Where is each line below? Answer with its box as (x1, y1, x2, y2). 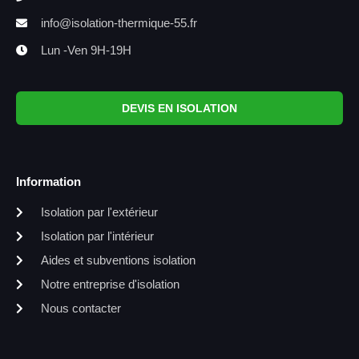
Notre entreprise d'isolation (40, 277, 179, 292)
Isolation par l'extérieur (40, 205, 158, 220)
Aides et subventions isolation (40, 253, 196, 268)
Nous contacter (40, 301, 121, 316)
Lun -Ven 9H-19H (40, 43, 131, 58)
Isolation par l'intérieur (40, 229, 154, 244)
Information (16, 175, 81, 189)
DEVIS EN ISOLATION (122, 102, 237, 115)
